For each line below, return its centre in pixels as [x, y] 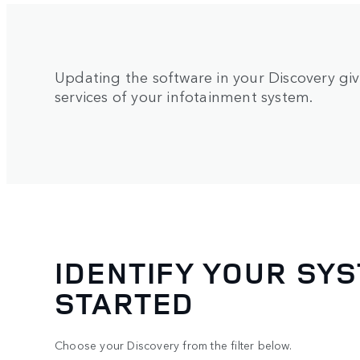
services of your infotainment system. [184, 95]
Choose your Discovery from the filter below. [173, 345]
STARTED [125, 303]
